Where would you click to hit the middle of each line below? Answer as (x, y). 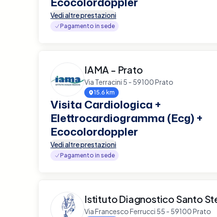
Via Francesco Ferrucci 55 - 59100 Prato (148, 211)
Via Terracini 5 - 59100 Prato (129, 82)
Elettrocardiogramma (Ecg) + (126, 118)
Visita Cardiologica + (106, 104)
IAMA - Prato (114, 69)
